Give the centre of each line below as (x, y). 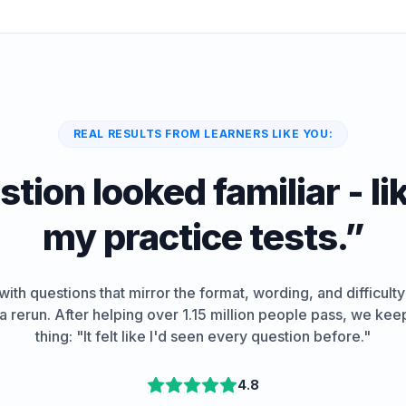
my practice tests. (193, 237)
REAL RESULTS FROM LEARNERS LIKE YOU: (203, 134)
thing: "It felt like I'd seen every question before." (203, 336)
